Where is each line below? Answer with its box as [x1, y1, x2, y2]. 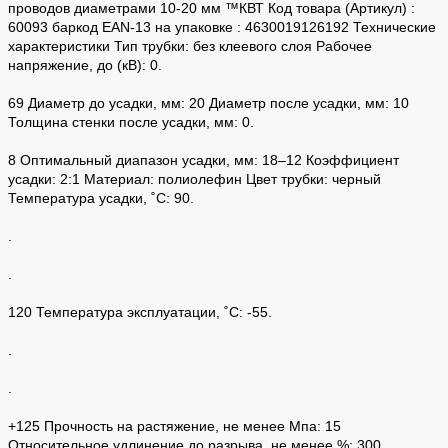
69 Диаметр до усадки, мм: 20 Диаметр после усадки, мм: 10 [8, 94, 409, 111]
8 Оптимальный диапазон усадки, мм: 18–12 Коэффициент [8, 151, 399, 168]
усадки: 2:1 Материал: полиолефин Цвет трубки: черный [8, 170, 381, 187]
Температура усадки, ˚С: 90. [8, 189, 194, 206]
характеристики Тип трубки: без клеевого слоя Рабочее [8, 37, 372, 54]
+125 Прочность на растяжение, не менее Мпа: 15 [8, 417, 341, 434]
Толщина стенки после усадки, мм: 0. [8, 113, 254, 130]
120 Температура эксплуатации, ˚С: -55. [8, 303, 272, 320]
